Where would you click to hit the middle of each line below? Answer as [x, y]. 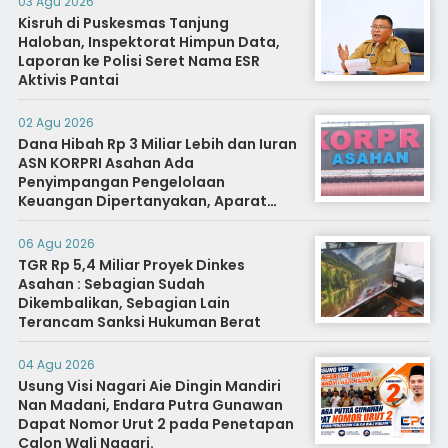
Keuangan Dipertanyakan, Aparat [142, 201]
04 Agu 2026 [56, 365]
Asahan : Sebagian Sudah [111, 284]
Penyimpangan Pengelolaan [121, 182]
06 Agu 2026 [56, 244]
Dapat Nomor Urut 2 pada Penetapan [155, 424]
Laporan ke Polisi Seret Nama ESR [138, 61]
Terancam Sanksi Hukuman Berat [139, 322]
